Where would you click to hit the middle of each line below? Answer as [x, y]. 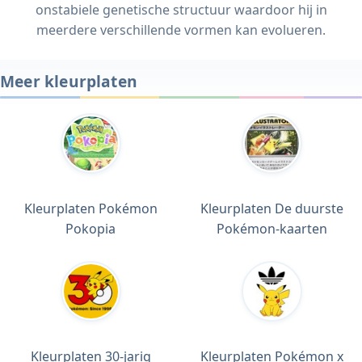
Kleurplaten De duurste [271, 208]
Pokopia [90, 228]
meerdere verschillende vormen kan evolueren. [181, 29]
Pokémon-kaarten [271, 228]
